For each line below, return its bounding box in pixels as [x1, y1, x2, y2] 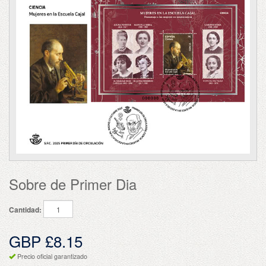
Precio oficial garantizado [17, 252, 87, 261]
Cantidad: [9, 204, 42, 215]
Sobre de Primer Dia [9, 173, 137, 195]
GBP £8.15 [9, 230, 83, 252]
